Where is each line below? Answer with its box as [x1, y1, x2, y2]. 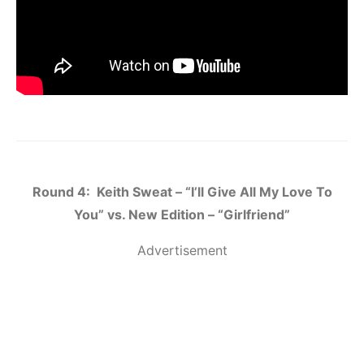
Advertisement [136, 242, 227, 259]
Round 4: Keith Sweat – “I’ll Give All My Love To [32, 184, 332, 201]
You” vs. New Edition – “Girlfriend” [74, 206, 290, 223]
